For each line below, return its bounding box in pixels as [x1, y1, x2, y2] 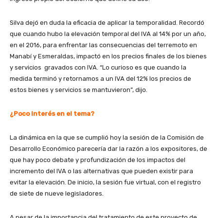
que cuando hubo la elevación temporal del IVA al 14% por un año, [10, 30, 206, 37]
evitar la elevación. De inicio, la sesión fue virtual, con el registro [10, 178, 201, 186]
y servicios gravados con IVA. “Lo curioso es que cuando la [10, 63, 186, 71]
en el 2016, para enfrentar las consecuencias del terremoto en [10, 41, 197, 49]
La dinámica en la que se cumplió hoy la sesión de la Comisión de [10, 133, 204, 141]
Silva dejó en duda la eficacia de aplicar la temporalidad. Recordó [10, 18, 204, 26]
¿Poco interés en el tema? [10, 109, 96, 117]
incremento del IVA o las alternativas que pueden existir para [10, 167, 193, 175]
